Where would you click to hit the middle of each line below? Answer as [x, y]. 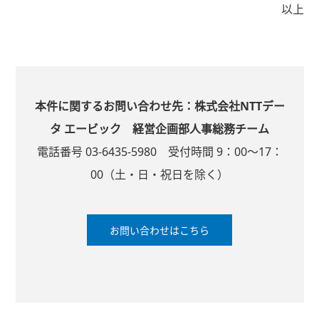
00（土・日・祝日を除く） [159, 174]
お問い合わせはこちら [159, 230]
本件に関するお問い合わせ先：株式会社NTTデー [159, 106]
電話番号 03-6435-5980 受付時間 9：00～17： [159, 152]
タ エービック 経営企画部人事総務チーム [159, 129]
